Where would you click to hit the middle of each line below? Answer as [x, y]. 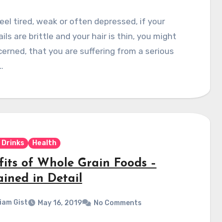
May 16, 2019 [59, 203]
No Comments [117, 203]
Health [44, 143]
